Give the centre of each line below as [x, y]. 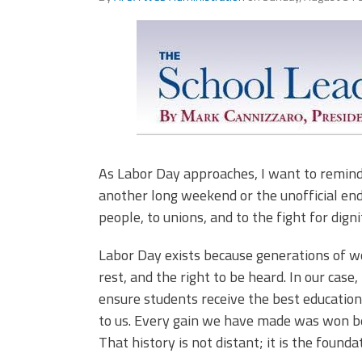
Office [60, 27]
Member [178, 40]
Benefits [179, 53]
